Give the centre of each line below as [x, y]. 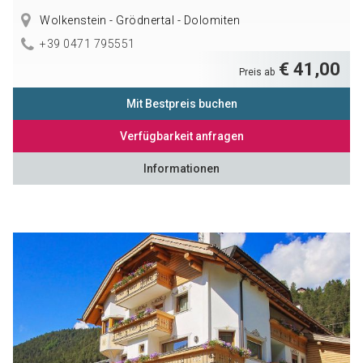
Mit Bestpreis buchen [181, 103]
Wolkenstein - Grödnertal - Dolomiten [139, 21]
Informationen [181, 168]
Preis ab [258, 72]
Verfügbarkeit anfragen [181, 136]
